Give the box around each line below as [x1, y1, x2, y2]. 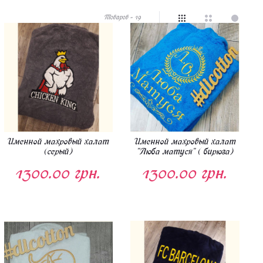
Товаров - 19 [104, 13, 141, 22]
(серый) [43, 146, 73, 157]
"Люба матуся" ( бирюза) [136, 146, 234, 157]
